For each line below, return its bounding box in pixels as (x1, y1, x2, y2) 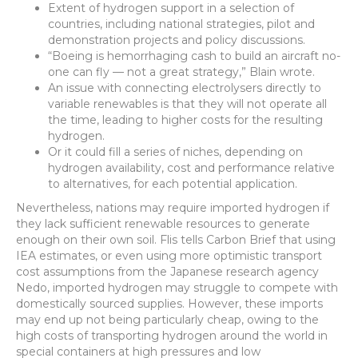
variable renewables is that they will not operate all (48, 97, 327, 111)
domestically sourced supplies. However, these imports (16, 296, 323, 311)
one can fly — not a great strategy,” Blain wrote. (48, 65, 315, 79)
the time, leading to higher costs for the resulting (48, 113, 323, 127)
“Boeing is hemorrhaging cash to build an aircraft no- (48, 49, 340, 63)
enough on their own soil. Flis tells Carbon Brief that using (16, 233, 336, 247)
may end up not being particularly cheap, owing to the (16, 312, 319, 327)
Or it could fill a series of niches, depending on (48, 145, 303, 159)
